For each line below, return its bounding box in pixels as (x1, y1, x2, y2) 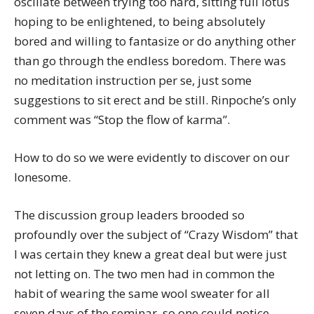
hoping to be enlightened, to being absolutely (14, 13, 266, 30)
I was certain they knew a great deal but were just (14, 246, 287, 263)
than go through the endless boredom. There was (14, 53, 286, 69)
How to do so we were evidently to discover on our (14, 149, 289, 166)
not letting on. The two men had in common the (14, 266, 275, 282)
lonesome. (14, 169, 71, 186)
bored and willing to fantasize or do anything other (14, 33, 296, 50)
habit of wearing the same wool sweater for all (14, 285, 270, 302)
